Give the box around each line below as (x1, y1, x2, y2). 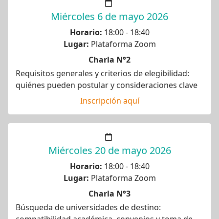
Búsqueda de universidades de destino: (16, 202, 161, 213)
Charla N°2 (88, 54, 131, 65)
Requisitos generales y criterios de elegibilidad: (16, 68, 189, 79)
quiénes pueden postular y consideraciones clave (16, 80, 197, 90)
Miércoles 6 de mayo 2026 (51, 10, 168, 23)
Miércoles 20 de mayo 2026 (48, 144, 171, 157)
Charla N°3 (88, 188, 131, 199)
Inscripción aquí (80, 95, 139, 106)
